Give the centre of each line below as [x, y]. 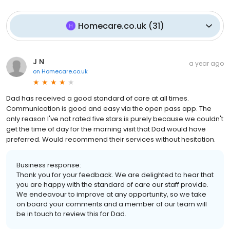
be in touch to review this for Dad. [71, 214]
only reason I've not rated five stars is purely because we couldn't [115, 119]
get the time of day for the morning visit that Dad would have [106, 129]
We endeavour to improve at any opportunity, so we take [111, 194]
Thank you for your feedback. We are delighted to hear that [115, 175]
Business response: [49, 165]
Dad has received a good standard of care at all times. [98, 98]
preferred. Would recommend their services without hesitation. [111, 139]
